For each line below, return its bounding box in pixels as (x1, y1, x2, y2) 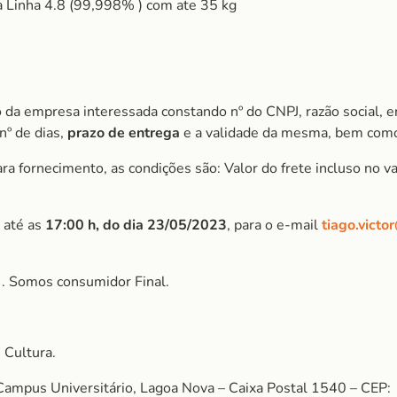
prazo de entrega (67, 123, 180, 143)
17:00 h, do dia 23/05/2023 (45, 215, 227, 235)
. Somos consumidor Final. (2, 272, 169, 292)
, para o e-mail (227, 215, 322, 235)
